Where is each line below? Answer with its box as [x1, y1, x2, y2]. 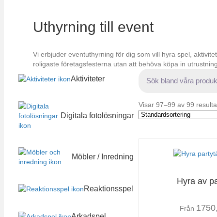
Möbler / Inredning [71, 153, 134, 161]
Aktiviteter [71, 74, 105, 83]
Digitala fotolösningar [60, 111, 134, 120]
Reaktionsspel [84, 185, 133, 193]
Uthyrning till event [33, 18, 154, 35]
